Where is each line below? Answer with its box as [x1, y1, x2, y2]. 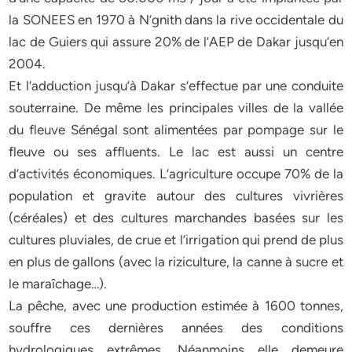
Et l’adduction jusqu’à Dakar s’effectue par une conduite [9, 78, 343, 93]
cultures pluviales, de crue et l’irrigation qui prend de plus [9, 232, 343, 247]
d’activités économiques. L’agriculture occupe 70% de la [9, 166, 343, 181]
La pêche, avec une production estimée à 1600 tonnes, [9, 298, 343, 313]
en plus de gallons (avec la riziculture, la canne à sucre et [9, 254, 343, 269]
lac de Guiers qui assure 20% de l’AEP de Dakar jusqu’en [9, 34, 343, 49]
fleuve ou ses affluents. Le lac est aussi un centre [9, 144, 343, 159]
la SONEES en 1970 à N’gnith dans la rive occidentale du [9, 12, 343, 27]
